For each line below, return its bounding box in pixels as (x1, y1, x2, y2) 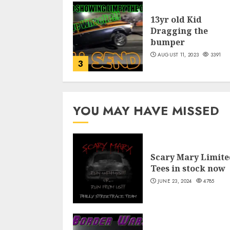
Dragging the (150, 25, 208, 37)
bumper (150, 36, 185, 48)
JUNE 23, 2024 (157, 177, 192, 185)
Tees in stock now (150, 163, 225, 175)
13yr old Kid (150, 14, 202, 26)
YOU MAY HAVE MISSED (73, 102, 219, 120)
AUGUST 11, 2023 (157, 51, 199, 59)
